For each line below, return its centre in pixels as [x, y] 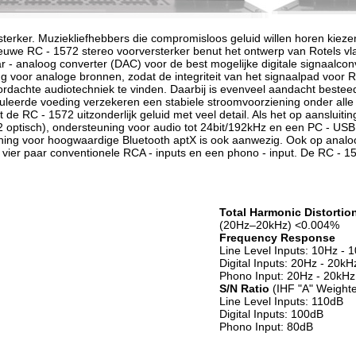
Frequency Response [277, 238]
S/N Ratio [244, 288]
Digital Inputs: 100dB [271, 314]
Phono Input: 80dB [266, 327]
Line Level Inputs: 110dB [281, 301]
